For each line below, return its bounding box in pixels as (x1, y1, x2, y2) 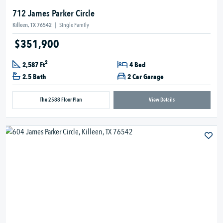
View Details (149, 96, 175, 104)
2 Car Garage (127, 72, 164, 82)
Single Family (59, 20, 89, 29)
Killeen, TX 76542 (12, 20, 53, 29)
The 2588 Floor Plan (40, 96, 82, 104)
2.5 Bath (22, 72, 46, 82)
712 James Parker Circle (12, 7, 95, 20)
